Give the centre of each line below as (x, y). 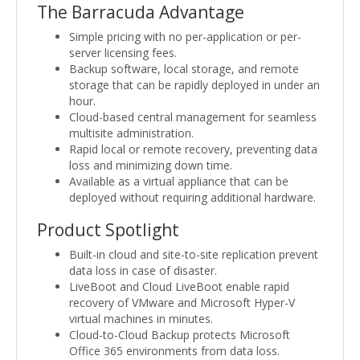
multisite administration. (131, 133)
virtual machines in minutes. (141, 318)
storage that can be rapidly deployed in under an (194, 84)
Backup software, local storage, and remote (184, 68)
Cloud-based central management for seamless (193, 117)
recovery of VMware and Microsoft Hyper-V (182, 302)
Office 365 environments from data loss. (174, 350)
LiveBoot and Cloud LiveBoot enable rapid (179, 286)
